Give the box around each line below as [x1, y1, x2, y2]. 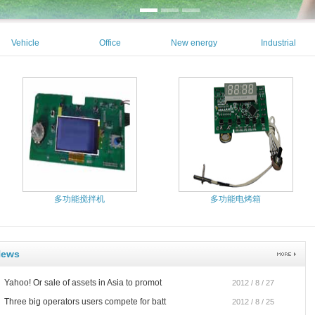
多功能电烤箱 [210, 194, 261, 204]
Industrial [261, 38, 296, 48]
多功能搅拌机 [54, 194, 105, 204]
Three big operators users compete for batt [4, 297, 166, 307]
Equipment [4, 63, 46, 72]
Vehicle [11, 38, 39, 48]
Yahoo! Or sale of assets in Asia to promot [4, 278, 162, 288]
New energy [171, 38, 217, 48]
